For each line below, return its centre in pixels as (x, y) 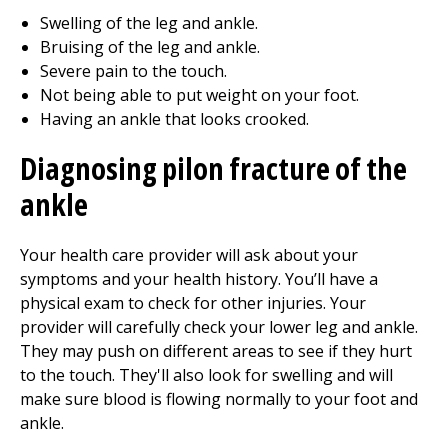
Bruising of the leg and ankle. (150, 47)
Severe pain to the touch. (133, 71)
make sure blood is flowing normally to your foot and (219, 399)
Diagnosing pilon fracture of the (213, 168)
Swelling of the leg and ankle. (149, 23)
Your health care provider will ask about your (189, 255)
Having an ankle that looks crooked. (174, 119)
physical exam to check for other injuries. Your (193, 303)
